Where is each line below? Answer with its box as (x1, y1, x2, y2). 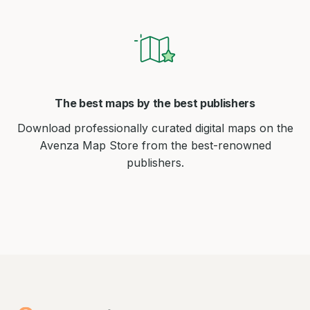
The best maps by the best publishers (55, 96, 255, 111)
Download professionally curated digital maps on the (17, 121, 293, 136)
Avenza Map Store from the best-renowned (39, 138, 271, 153)
